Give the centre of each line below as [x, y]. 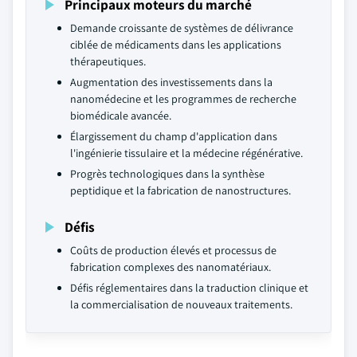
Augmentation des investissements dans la [171, 82]
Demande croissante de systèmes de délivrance [182, 28]
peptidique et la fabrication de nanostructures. [180, 190]
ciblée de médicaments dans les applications [176, 45]
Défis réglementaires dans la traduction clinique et [189, 288]
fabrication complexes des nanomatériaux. [171, 267]
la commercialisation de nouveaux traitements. [181, 304]
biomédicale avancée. [121, 116]
